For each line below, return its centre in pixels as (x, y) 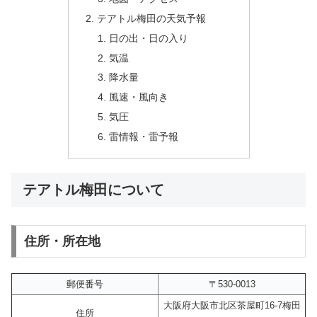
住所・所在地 (62, 241)
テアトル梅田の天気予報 (151, 18)
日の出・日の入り (149, 38)
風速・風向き (139, 97)
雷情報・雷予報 (144, 137)
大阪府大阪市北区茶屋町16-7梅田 (232, 306)
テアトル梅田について (93, 189)
